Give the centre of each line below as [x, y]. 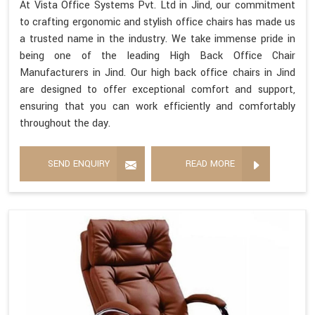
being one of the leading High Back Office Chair [157, 56]
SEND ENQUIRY [79, 164]
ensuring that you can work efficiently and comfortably [157, 107]
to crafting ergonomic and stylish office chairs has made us [157, 22]
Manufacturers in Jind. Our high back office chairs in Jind [157, 73]
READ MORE [210, 164]
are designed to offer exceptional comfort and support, [157, 90]
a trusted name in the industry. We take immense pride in [157, 39]
